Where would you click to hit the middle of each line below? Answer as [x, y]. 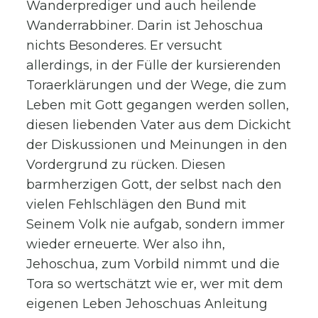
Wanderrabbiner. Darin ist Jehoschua [145, 25]
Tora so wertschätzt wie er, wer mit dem [155, 284]
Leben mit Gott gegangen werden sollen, [158, 105]
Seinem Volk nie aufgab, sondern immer [156, 224]
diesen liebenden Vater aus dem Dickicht [159, 125]
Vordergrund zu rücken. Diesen [126, 164]
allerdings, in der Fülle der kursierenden [154, 65]
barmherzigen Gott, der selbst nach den [154, 184]
